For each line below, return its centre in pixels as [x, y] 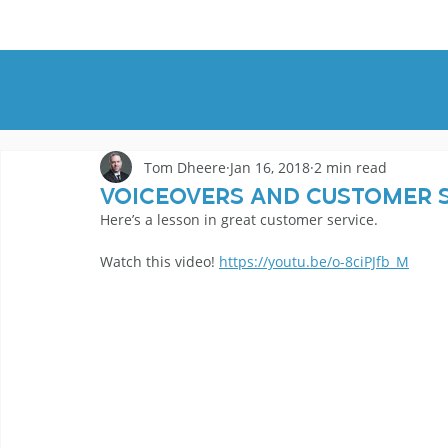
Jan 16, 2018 [270, 167]
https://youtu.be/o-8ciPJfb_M [314, 261]
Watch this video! [159, 261]
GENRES [342, 24]
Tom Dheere [185, 167]
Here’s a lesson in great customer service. [239, 219]
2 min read [350, 167]
